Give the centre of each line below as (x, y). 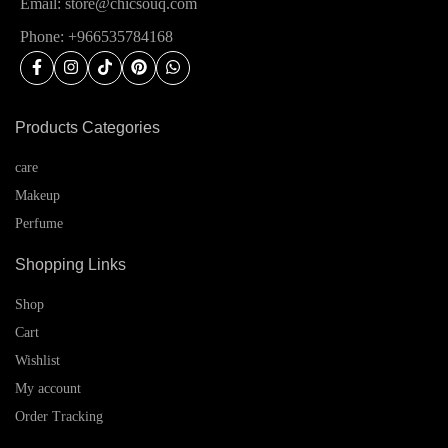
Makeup (37, 195)
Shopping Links (70, 264)
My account (48, 388)
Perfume (39, 223)
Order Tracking (59, 416)
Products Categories (87, 127)
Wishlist (37, 360)
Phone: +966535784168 (96, 36)
